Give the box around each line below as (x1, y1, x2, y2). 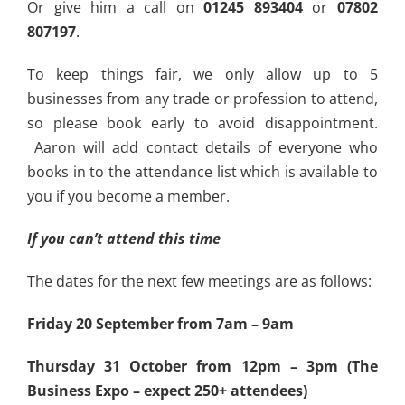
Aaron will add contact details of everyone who (27, 137, 378, 158)
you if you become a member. (27, 186, 230, 207)
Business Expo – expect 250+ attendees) (27, 381, 307, 401)
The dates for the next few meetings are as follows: (27, 271, 372, 292)
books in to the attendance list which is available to (27, 162, 378, 183)
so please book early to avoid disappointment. (27, 113, 378, 134)
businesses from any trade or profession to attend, (27, 89, 378, 109)
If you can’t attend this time (27, 229, 221, 250)
